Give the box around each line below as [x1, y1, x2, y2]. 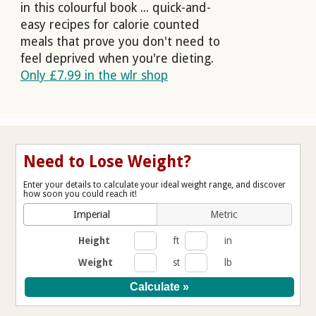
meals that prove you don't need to [20, 35, 220, 49]
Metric [210, 208, 238, 220]
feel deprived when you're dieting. [20, 51, 214, 66]
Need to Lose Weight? [23, 152, 192, 171]
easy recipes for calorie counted [20, 18, 200, 32]
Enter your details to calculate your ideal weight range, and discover [23, 179, 286, 190]
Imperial [73, 208, 110, 220]
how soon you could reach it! [23, 188, 138, 199]
